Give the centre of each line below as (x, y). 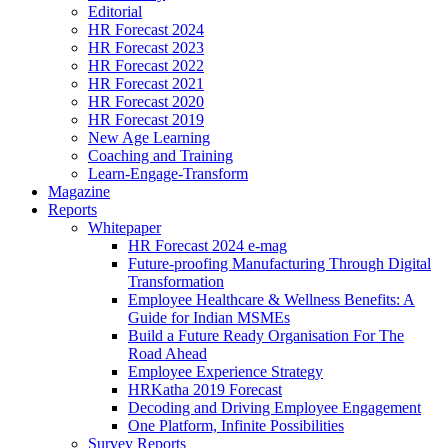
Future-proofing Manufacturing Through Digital (279, 263)
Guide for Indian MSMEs (209, 317)
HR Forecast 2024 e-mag (207, 245)
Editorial (115, 11)
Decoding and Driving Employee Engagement (274, 407)
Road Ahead (167, 353)
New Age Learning (149, 137)
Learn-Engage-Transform (168, 173)
